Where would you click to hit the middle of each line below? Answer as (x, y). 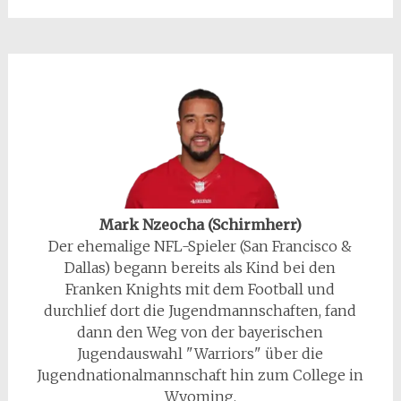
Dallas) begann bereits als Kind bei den (200, 267)
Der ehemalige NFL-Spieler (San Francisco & (200, 246)
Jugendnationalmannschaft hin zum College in (200, 375)
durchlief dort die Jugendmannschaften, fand (200, 310)
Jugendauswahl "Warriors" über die (200, 353)
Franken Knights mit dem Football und (200, 289)
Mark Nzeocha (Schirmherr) (200, 224)
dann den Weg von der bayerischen (200, 332)
